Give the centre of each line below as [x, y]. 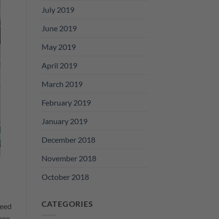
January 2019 [64, 121]
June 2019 [59, 28]
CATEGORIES [67, 203]
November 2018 [69, 158]
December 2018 [68, 139]
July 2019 [58, 9]
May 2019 [58, 46]
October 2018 [65, 176]
